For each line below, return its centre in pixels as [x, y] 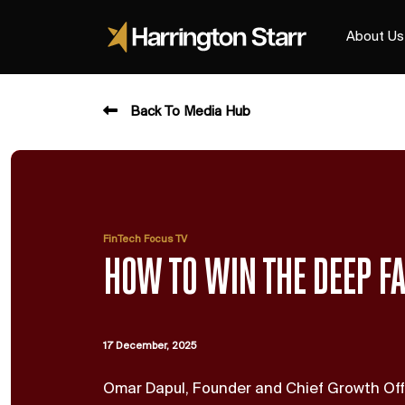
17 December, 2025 [150, 346]
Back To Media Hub [190, 112]
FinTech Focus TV [145, 240]
